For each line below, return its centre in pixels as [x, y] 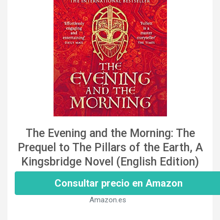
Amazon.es [108, 200]
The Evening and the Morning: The [110, 133]
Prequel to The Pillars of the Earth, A [110, 147]
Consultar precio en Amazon [119, 183]
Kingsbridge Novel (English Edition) [110, 162]
